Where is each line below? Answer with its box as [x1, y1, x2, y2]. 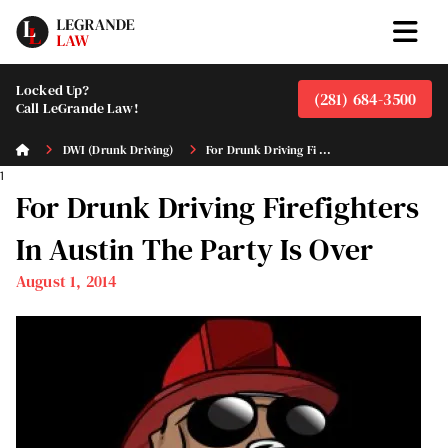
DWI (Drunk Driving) [62, 142, 174, 158]
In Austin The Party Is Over [16, 228, 374, 270]
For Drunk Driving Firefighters [16, 186, 420, 228]
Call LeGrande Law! [16, 98, 139, 118]
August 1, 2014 [16, 270, 118, 292]
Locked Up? [16, 80, 90, 100]
